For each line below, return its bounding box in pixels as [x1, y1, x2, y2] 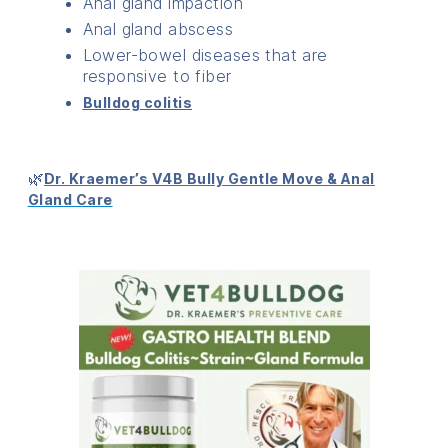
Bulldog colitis [82, 93, 193, 111]
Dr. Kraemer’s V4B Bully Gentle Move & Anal [43, 169, 375, 187]
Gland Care [27, 190, 113, 208]
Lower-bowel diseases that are [82, 44, 328, 65]
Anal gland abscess [82, 18, 234, 39]
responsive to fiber [82, 65, 232, 86]
